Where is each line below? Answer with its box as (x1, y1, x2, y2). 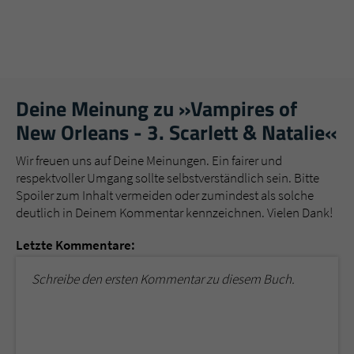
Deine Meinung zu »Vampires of (16, 93, 297, 125)
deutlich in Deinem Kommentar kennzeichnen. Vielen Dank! (16, 204, 333, 222)
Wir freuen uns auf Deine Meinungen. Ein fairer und (16, 152, 282, 170)
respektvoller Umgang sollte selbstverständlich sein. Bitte (16, 169, 319, 187)
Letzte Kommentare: (16, 236, 135, 254)
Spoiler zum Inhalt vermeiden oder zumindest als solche (16, 186, 314, 205)
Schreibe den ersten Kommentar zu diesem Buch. (32, 270, 295, 288)
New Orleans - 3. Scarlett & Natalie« (16, 117, 337, 149)
